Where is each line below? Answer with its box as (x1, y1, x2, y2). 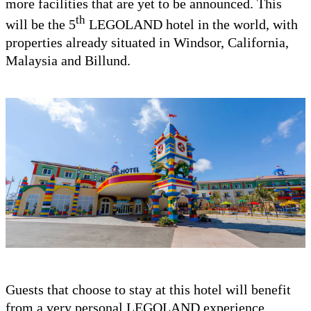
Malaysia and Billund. (6, 52, 131, 68)
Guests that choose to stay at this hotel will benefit (6, 281, 291, 297)
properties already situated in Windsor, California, (6, 34, 289, 50)
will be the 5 (6, 16, 76, 32)
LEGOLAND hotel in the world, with (85, 16, 298, 32)
